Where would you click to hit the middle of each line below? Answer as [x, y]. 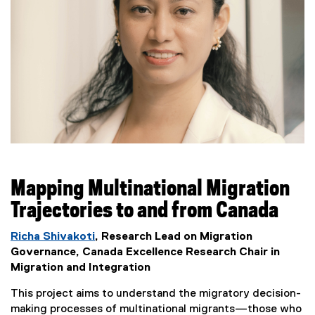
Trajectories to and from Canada [144, 211]
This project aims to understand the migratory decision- [156, 294]
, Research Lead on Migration [174, 237]
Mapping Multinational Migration [150, 189]
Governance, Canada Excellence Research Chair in [145, 252]
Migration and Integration [82, 268]
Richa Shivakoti [53, 237]
